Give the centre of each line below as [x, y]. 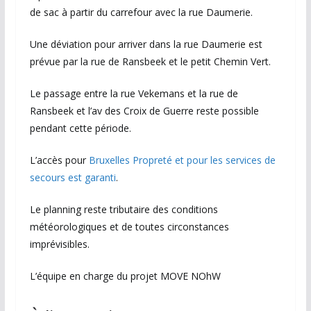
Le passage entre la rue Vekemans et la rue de [134, 94]
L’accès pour [59, 160]
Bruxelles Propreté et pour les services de [182, 160]
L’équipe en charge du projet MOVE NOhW [125, 276]
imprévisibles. [59, 244]
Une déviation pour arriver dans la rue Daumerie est [146, 44]
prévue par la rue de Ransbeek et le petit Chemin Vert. [150, 62]
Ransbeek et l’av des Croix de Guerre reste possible [144, 111]
